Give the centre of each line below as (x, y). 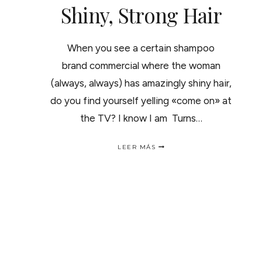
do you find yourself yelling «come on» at (141, 100)
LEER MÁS (137, 147)
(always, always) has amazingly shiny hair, (141, 83)
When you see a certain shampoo (141, 48)
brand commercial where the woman (141, 65)
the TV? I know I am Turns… (141, 118)
